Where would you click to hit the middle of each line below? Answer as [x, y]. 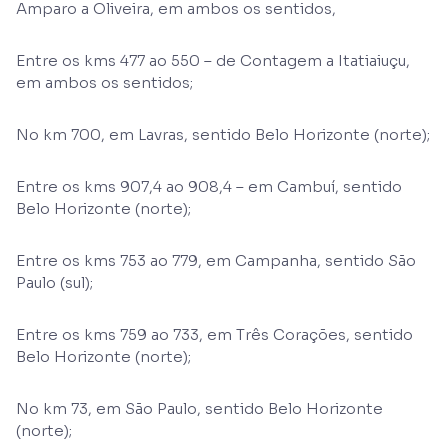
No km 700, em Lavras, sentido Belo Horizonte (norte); [223, 134]
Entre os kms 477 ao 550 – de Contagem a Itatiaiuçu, [213, 60]
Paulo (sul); [54, 282]
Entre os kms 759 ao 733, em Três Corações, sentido [214, 334]
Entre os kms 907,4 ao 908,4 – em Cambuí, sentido [209, 186]
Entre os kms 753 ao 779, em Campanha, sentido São [216, 260]
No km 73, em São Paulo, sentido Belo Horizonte [199, 408]
